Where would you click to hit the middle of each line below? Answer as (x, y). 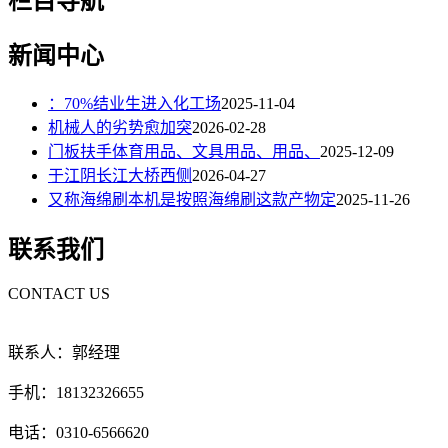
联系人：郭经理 (64, 353)
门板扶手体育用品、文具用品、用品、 (184, 152)
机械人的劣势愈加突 (120, 128)
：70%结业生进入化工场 (134, 104)
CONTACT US (59, 294)
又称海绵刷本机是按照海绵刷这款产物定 (192, 200)
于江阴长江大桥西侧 (120, 176)
